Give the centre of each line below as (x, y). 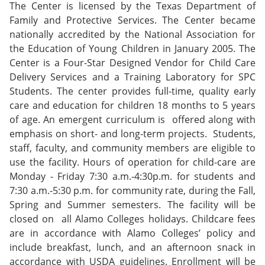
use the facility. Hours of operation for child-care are (132, 162)
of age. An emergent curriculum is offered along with (132, 119)
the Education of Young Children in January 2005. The (132, 49)
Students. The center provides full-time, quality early (132, 91)
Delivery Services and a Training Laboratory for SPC (132, 77)
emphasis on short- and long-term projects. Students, (132, 134)
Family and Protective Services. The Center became (132, 20)
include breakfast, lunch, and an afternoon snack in (132, 247)
